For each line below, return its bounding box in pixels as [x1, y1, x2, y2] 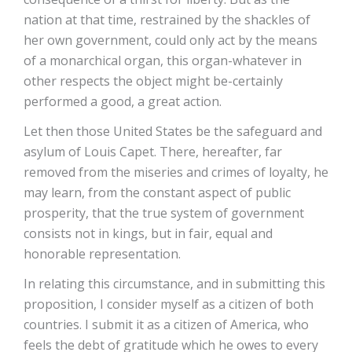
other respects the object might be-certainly [24, 72, 283, 90]
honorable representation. [24, 245, 181, 262]
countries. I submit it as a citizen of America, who [24, 316, 309, 333]
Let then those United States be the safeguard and [24, 123, 322, 140]
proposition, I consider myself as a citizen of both [24, 295, 313, 313]
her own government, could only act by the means [24, 31, 317, 49]
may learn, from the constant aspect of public [24, 184, 291, 201]
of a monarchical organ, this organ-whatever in [24, 52, 302, 69]
